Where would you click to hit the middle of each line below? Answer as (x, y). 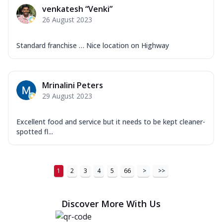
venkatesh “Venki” (77, 9)
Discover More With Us (111, 203)
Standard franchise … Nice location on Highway (93, 45)
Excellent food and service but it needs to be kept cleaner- (111, 121)
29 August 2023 (67, 96)
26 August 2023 (67, 19)
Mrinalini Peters (73, 85)
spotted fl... (35, 131)
